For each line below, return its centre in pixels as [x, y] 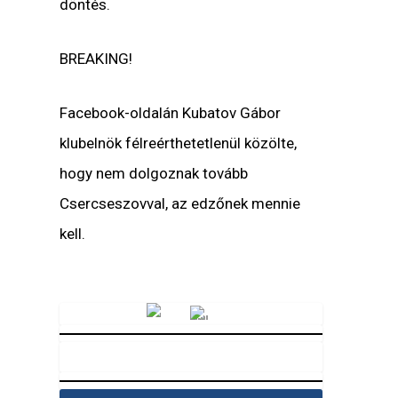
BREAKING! [96, 58]
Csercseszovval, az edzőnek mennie [180, 204]
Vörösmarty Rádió [310, 327]
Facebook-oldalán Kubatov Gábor [171, 113]
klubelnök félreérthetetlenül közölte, [179, 143]
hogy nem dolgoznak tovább [154, 174]
